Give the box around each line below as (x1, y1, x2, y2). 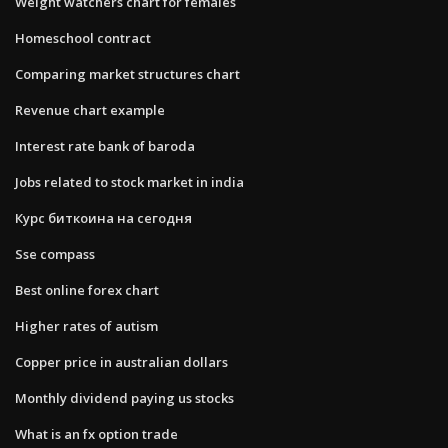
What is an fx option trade (15, 424, 178, 443)
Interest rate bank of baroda (15, 136, 195, 155)
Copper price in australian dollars (15, 352, 228, 371)
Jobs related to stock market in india (15, 172, 244, 191)
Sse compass (15, 244, 95, 263)
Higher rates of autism (15, 316, 158, 335)
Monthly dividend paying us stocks (15, 388, 234, 407)
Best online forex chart (15, 280, 159, 299)
